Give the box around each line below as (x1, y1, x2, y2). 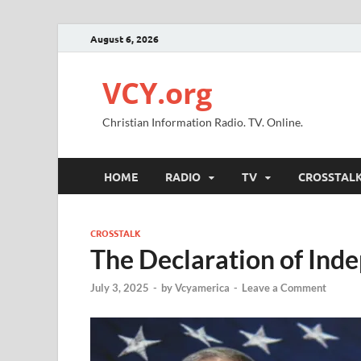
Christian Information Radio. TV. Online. (102, 115, 303, 129)
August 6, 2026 (90, 31, 159, 45)
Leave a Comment (242, 281, 326, 295)
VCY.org (102, 73, 212, 113)
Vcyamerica (175, 281, 230, 295)
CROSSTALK (90, 226, 141, 239)
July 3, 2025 (90, 281, 149, 295)
